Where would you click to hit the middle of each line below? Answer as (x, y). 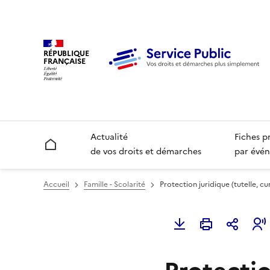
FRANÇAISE (64, 61)
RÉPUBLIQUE (66, 53)
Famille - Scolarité (115, 185)
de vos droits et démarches (146, 152)
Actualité (109, 137)
